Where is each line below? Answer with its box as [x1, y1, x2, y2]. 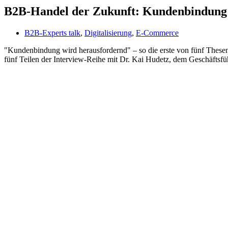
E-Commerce [136, 28, 179, 37]
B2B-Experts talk [24, 28, 80, 37]
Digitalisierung [84, 28, 132, 37]
